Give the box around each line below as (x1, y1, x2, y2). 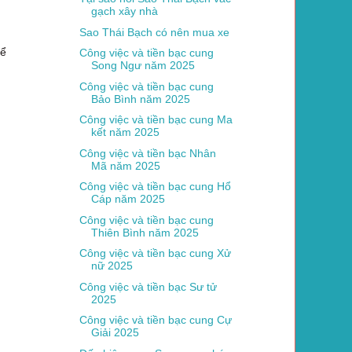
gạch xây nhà (90, 5, 158, 18)
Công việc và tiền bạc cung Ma (79, 113, 233, 126)
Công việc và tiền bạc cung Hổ (79, 180, 231, 193)
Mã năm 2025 (90, 159, 160, 172)
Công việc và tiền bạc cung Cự (79, 313, 232, 327)
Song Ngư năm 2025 (90, 59, 195, 72)
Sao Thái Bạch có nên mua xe (79, 25, 229, 38)
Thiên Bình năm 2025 (90, 225, 199, 239)
